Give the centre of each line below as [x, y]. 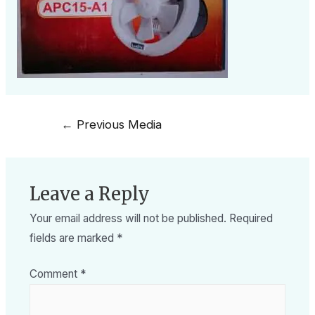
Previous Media [117, 124]
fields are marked [73, 238]
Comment [54, 274]
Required [251, 218]
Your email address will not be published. [128, 218]
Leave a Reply [89, 194]
